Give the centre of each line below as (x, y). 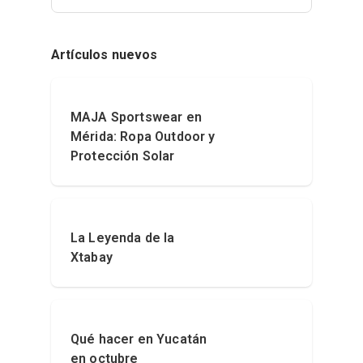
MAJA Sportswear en (136, 117)
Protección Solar (123, 156)
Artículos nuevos (105, 55)
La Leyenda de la (123, 238)
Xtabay (92, 258)
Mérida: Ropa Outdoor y (143, 137)
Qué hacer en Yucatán (139, 340)
